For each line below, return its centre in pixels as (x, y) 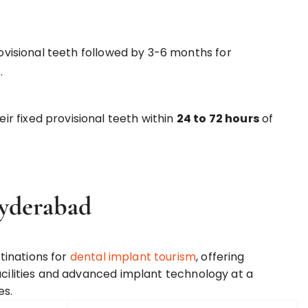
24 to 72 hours (218, 119)
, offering (220, 257)
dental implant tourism (133, 257)
